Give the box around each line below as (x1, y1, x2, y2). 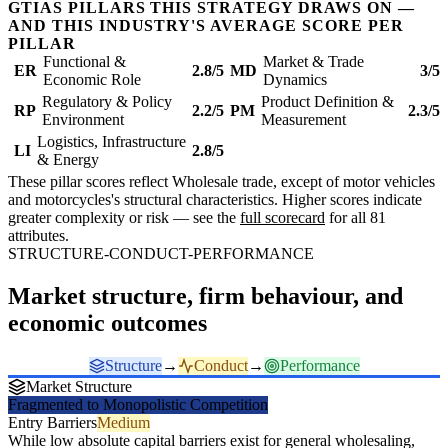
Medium (97, 414, 150, 432)
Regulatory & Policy (42, 93, 172, 111)
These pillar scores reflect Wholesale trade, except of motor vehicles (8, 173, 435, 191)
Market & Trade (263, 53, 364, 71)
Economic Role (43, 71, 141, 89)
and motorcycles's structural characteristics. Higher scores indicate (8, 191, 422, 209)
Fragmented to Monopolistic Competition (8, 396, 268, 414)
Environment (42, 111, 124, 129)
